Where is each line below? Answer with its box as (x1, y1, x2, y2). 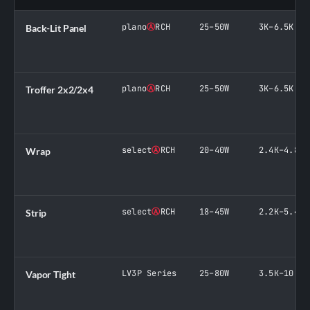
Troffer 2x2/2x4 (26, 83, 93, 95)
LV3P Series (122, 267, 177, 279)
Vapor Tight (26, 268, 75, 280)
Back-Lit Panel (26, 21, 87, 34)
